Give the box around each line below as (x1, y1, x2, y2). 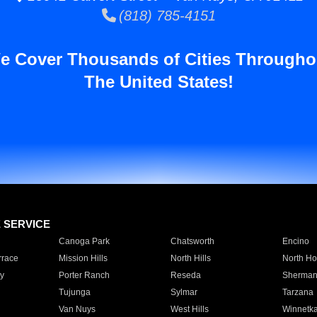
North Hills (170, 253, 211, 263)
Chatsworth (170, 236, 214, 246)
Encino (282, 236, 309, 246)
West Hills (170, 304, 209, 314)
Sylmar (170, 287, 197, 297)
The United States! (83, 72, 234, 91)
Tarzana (282, 287, 313, 297)
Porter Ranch (58, 270, 110, 280)
